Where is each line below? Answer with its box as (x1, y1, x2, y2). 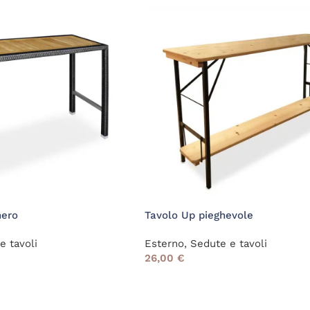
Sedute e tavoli (190, 237, 267, 250)
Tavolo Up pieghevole (144, 209, 253, 222)
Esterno (144, 237, 184, 250)
